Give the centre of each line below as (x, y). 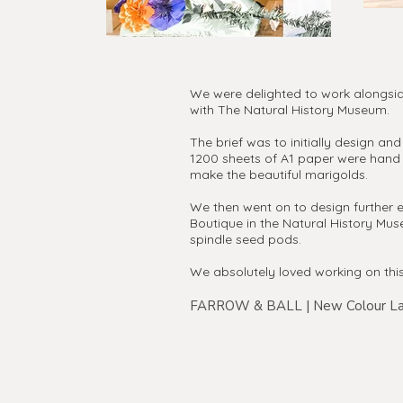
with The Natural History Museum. (290, 110)
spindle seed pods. (247, 239)
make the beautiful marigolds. (281, 175)
